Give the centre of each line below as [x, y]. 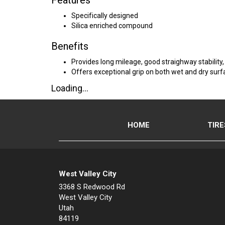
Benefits [70, 46]
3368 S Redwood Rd [92, 187]
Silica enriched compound [112, 26]
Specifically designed [105, 16]
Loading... [70, 88]
